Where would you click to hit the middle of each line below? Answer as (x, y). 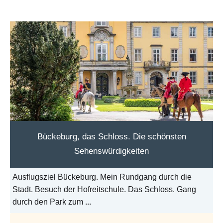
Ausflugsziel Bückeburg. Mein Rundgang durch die (102, 177)
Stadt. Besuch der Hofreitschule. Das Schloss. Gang (104, 190)
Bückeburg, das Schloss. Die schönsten (111, 137)
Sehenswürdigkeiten (111, 151)
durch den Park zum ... (52, 202)
